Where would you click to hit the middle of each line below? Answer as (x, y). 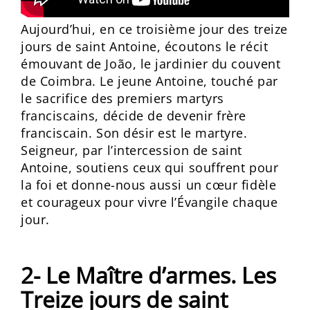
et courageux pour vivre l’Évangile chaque (149, 202)
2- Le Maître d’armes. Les (148, 275)
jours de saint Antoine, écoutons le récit (145, 46)
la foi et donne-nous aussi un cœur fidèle (149, 185)
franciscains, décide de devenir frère (134, 116)
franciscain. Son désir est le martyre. (134, 133)
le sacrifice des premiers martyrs (122, 98)
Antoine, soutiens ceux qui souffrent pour (150, 167)
